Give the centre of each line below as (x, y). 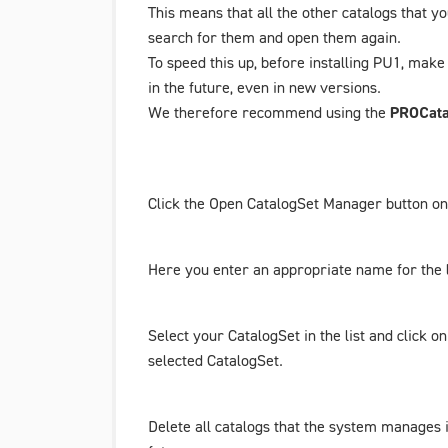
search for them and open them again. (274, 37)
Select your (188, 335)
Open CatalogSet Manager (295, 203)
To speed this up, (204, 62)
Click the (178, 203)
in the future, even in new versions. (264, 87)
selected (177, 360)
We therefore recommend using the (269, 112)
